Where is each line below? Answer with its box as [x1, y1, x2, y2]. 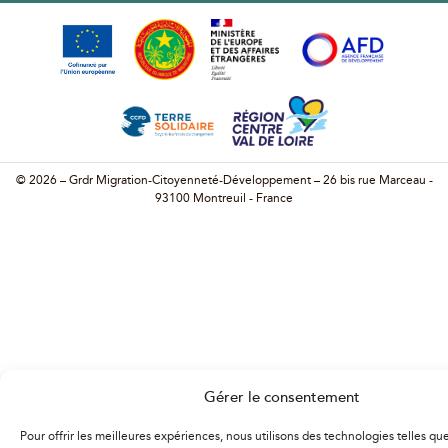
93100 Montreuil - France [155, 188, 293, 208]
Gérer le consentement [203, 384, 360, 408]
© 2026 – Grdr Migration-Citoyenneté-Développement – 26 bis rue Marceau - [15, 170, 433, 190]
